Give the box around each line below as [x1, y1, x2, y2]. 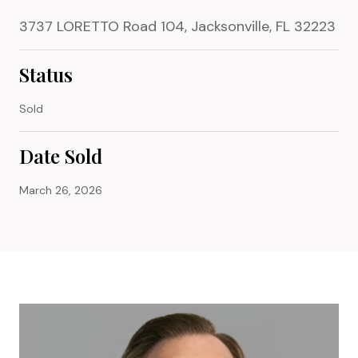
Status [19, 61, 73, 87]
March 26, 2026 [19, 182, 102, 197]
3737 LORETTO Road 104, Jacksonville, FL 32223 [19, 16, 336, 36]
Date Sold [19, 142, 102, 169]
